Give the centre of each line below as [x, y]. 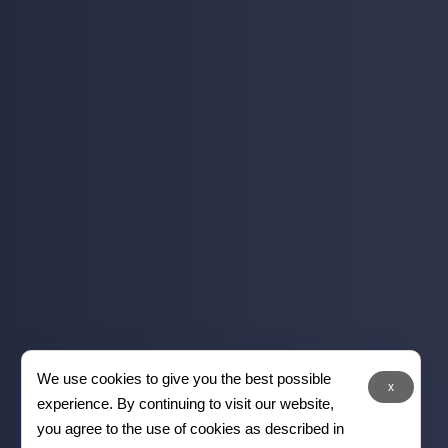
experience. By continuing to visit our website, [186, 403]
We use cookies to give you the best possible [184, 378]
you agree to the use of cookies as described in [191, 428]
